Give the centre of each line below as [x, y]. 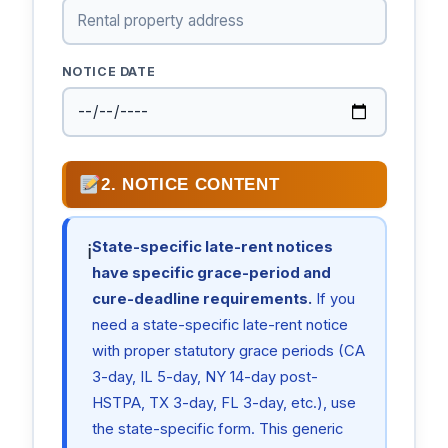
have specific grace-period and [211, 272]
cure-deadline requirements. [201, 298]
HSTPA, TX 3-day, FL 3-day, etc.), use [223, 402]
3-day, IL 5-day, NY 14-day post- [204, 376]
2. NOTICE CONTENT [190, 185]
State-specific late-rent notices [212, 246]
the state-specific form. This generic [217, 428]
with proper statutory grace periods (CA [228, 350]
